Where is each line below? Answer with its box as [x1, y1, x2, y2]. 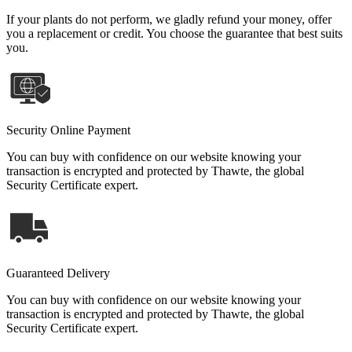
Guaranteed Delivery [6, 266, 110, 280]
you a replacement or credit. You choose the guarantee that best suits [6, 26, 343, 40]
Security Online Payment [6, 123, 130, 137]
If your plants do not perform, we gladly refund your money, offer [6, 12, 332, 26]
